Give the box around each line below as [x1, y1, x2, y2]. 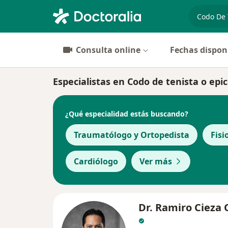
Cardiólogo [74, 156, 118, 167]
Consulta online [76, 44, 140, 55]
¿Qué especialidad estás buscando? [65, 108, 188, 119]
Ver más [139, 156, 172, 167]
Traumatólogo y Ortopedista [74, 129, 189, 140]
